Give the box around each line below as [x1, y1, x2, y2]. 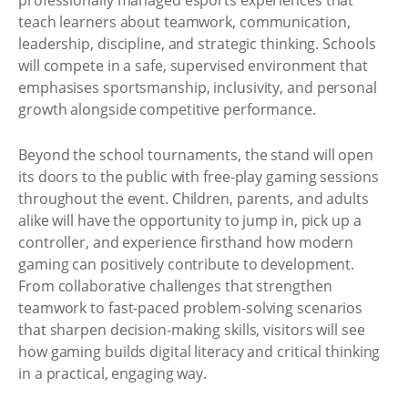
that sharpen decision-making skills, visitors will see [18, 319, 365, 340]
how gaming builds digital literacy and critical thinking [18, 341, 381, 362]
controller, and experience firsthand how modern [18, 231, 354, 252]
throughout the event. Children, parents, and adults [18, 188, 369, 209]
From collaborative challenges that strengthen [18, 275, 332, 296]
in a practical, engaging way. [18, 362, 208, 383]
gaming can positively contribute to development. [18, 253, 355, 274]
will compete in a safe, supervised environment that [18, 56, 368, 76]
